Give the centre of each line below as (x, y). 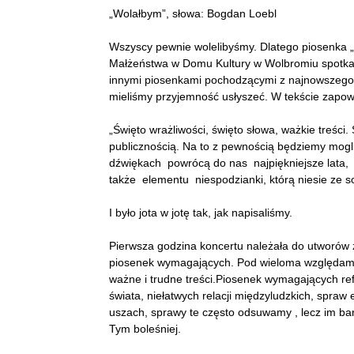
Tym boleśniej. (145, 329)
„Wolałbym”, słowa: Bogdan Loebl (193, 13)
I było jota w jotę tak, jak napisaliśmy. (201, 213)
